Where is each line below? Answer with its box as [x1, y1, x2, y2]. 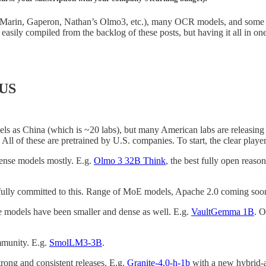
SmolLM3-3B [49, 237, 102, 248]
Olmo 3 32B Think [94, 155, 166, 166]
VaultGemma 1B [191, 206, 254, 217]
